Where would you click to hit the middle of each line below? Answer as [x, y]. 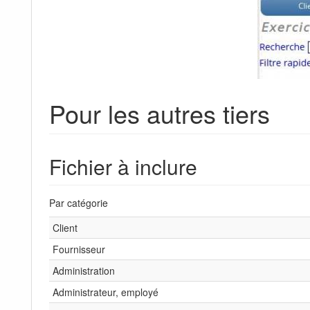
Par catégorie [79, 203]
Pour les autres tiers [159, 113]
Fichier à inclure [123, 167]
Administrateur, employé [106, 292]
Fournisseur [79, 249]
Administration [84, 271]
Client [65, 228]
